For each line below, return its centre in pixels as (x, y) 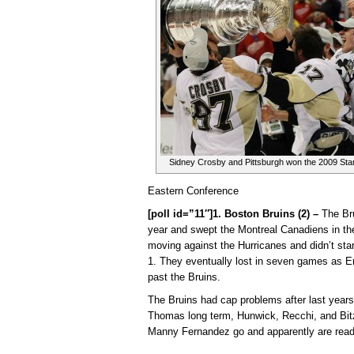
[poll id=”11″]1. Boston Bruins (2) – (235, 214)
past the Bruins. (184, 277)
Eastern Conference (193, 191)
